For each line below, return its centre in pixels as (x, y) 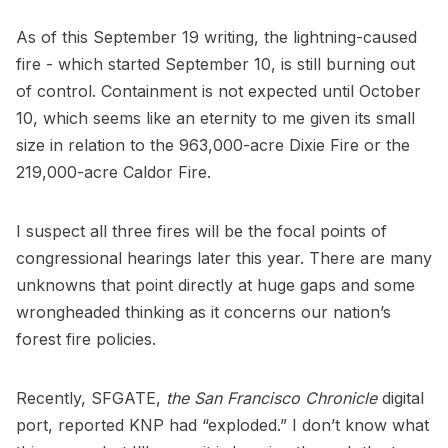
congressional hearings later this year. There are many (224, 258)
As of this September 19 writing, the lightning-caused (216, 37)
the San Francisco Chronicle (271, 398)
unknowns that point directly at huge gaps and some (215, 285)
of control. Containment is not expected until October (218, 91)
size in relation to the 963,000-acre (152, 145)
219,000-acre (69, 172)
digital (400, 398)
